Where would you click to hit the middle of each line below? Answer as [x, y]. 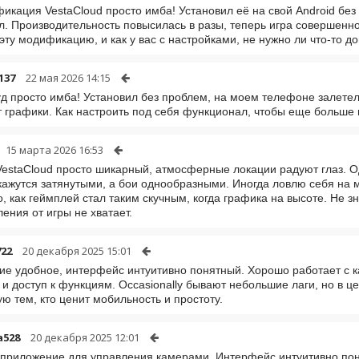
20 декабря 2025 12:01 [85, 337]
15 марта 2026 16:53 [54, 150]
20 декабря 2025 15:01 [77, 251]
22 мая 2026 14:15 [68, 78]
